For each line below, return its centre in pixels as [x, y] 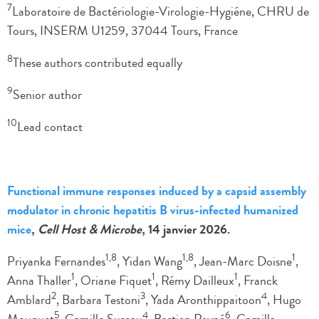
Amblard [29, 300]
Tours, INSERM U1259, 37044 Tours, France [122, 31]
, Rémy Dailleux [195, 281]
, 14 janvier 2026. [186, 230]
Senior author [47, 95]
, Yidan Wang [150, 262]
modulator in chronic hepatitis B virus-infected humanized [153, 210]
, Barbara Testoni [98, 300]
